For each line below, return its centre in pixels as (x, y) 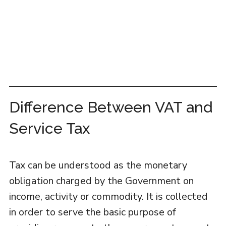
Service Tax (49, 128)
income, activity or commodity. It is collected (108, 196)
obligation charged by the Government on (101, 181)
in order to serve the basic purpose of (92, 212)
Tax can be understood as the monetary (98, 165)
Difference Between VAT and (110, 107)
